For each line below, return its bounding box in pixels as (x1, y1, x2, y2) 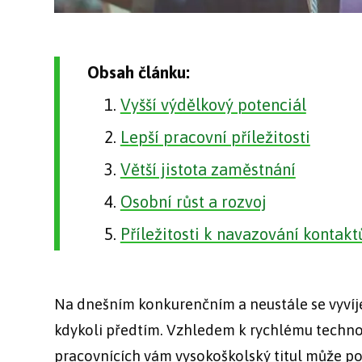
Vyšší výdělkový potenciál (120, 95, 306, 114)
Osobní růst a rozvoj (120, 192, 267, 211)
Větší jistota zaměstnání (120, 159, 296, 179)
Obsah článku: (87, 62, 190, 82)
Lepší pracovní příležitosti (120, 127, 310, 146)
